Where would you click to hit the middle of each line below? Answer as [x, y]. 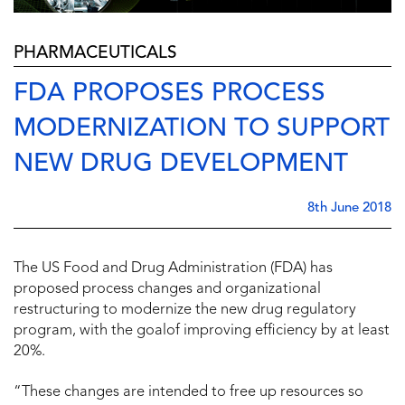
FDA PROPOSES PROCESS [170, 94]
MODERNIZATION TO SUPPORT [202, 129]
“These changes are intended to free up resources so [188, 392]
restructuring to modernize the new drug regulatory [185, 310]
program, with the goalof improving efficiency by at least [202, 330]
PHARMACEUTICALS [95, 53]
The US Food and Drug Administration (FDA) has [173, 268]
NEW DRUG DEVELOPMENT [181, 164]
